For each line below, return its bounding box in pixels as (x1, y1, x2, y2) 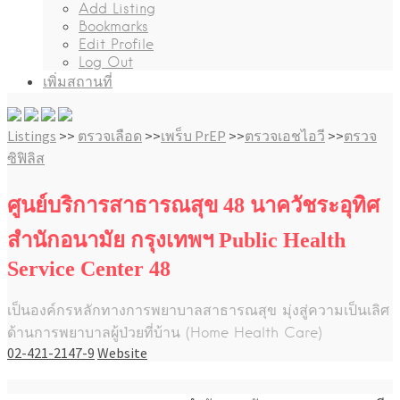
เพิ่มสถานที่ (43, 72, 112, 90)
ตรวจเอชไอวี (245, 126, 325, 145)
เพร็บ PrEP (161, 126, 226, 145)
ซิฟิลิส (7, 148, 45, 167)
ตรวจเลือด (78, 126, 142, 145)
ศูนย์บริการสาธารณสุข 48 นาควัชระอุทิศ (7, 193, 379, 217)
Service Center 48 (7, 256, 171, 280)
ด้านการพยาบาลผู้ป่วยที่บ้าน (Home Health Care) (7, 323, 322, 341)
